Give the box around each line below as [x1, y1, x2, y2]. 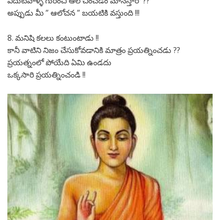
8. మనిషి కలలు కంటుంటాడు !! [7, 32, 99, 44]
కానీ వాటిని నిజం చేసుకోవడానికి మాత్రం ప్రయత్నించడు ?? [7, 45, 180, 56]
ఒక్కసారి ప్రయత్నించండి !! [7, 69, 85, 81]
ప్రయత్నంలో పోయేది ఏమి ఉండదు [7, 57, 111, 68]
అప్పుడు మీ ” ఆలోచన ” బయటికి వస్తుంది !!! [7, 7, 139, 19]
